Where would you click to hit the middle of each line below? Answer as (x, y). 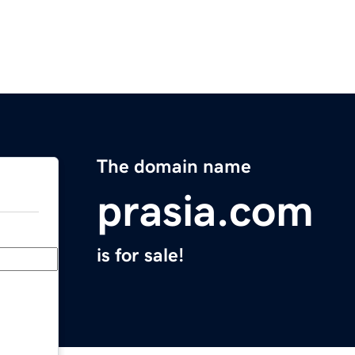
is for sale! (140, 256)
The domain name (174, 167)
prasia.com (205, 211)
